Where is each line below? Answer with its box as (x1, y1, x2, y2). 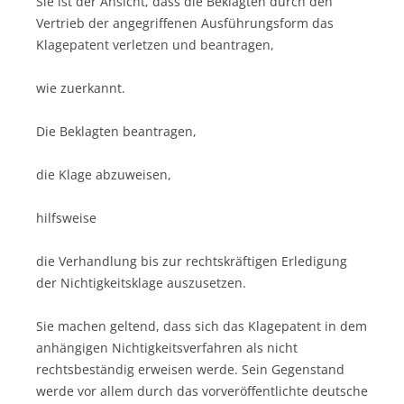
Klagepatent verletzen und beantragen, (36, 35, 274, 53)
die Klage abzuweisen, (36, 165, 171, 183)
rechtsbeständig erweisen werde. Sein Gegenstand (36, 360, 344, 378)
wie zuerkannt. (36, 78, 125, 96)
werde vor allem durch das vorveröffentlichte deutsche (36, 381, 368, 399)
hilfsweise (36, 208, 96, 226)
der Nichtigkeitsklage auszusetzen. (36, 273, 246, 291)
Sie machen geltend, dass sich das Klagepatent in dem (36, 317, 367, 335)
